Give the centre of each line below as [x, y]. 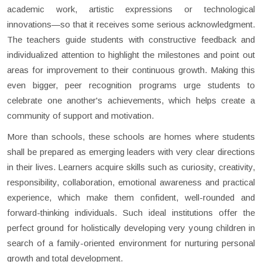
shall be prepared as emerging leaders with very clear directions [131, 152]
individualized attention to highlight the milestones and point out [131, 55]
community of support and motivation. [80, 116]
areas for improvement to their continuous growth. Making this [131, 70]
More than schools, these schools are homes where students [131, 137]
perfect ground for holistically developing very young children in [131, 228]
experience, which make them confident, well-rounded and [131, 198]
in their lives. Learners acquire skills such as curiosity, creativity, [131, 167]
